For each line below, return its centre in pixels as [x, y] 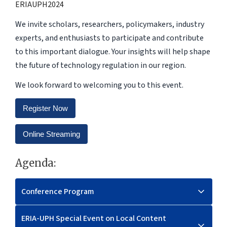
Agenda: [35, 163]
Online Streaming [51, 134]
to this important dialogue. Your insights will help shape [112, 51]
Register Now [45, 108]
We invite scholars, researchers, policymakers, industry [109, 24]
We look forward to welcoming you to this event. [99, 85]
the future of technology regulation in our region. [100, 65]
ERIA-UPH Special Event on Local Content [93, 218]
